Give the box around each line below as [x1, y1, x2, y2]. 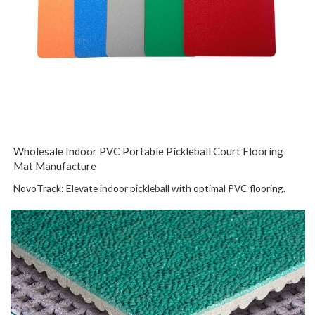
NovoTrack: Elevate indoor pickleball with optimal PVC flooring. [13, 181, 286, 194]
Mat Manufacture [13, 159, 97, 172]
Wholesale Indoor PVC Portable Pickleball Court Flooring [13, 144, 284, 157]
